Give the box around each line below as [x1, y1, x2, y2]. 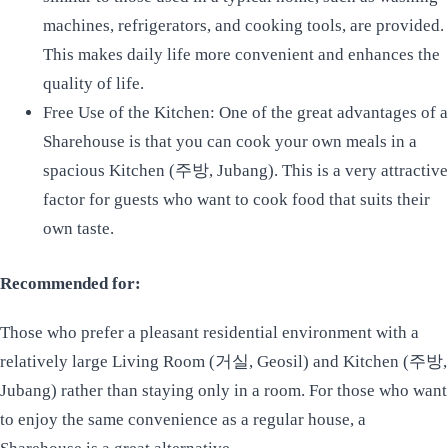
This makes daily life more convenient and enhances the [42, 45, 440, 65]
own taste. [42, 219, 114, 239]
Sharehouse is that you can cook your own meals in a [42, 132, 417, 152]
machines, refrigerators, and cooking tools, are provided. [42, 16, 444, 36]
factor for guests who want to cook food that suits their [42, 190, 430, 210]
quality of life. [42, 74, 144, 94]
